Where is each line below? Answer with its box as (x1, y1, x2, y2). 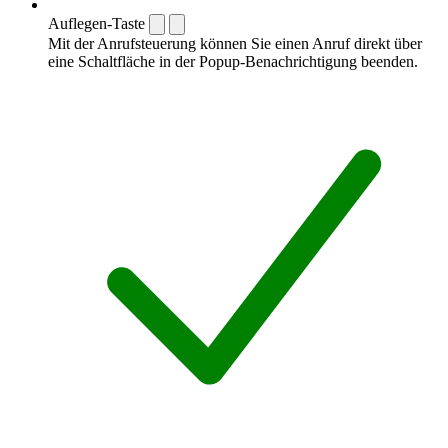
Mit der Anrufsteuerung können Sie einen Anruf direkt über (48, 34, 422, 52)
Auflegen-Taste (48, 14, 145, 32)
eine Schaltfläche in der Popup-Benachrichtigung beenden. (48, 52, 418, 70)
